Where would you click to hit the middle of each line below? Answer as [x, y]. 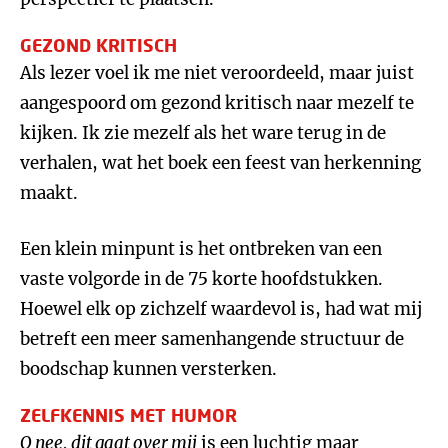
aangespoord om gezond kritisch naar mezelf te [217, 103]
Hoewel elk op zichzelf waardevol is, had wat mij [221, 309]
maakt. [49, 193]
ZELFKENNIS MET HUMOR [128, 415]
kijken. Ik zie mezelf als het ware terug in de [203, 133]
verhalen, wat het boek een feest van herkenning [220, 163]
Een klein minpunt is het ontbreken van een [201, 249]
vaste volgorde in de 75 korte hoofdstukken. [201, 279]
